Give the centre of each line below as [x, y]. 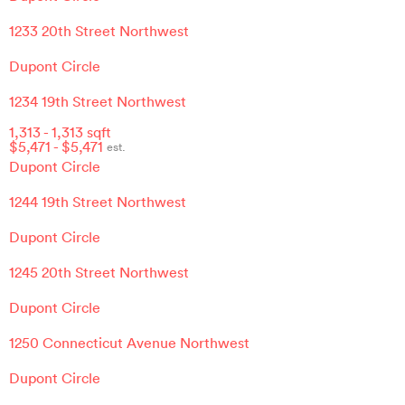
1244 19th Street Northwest [98, 201]
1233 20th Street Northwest [99, 31]
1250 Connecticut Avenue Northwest [129, 342]
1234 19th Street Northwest [98, 102]
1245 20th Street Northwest [99, 272]
